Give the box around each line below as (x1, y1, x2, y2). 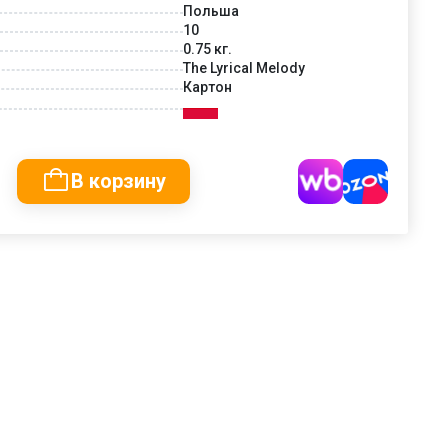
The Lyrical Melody (183, 59, 305, 76)
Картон (183, 78, 232, 95)
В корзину (71, 168, 166, 193)
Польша (183, 2, 239, 19)
